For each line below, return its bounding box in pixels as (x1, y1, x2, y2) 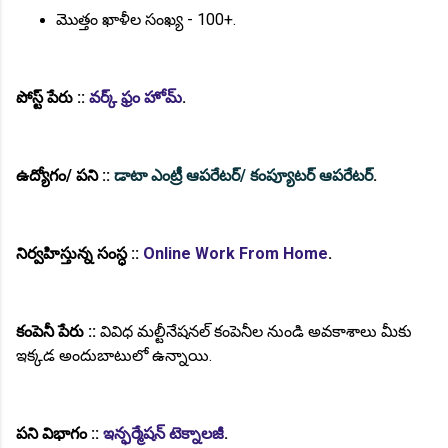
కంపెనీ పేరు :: (16, 321, 96, 341)
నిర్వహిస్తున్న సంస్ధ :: (16, 243, 143, 263)
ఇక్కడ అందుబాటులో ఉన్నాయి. (16, 345, 212, 365)
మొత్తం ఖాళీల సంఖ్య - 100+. (56, 9, 236, 29)
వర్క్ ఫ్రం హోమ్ (89, 87, 182, 107)
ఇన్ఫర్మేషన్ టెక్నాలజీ (103, 423, 224, 443)
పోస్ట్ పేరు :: (16, 87, 89, 107)
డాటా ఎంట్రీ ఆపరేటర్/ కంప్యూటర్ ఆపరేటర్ (114, 165, 373, 185)
